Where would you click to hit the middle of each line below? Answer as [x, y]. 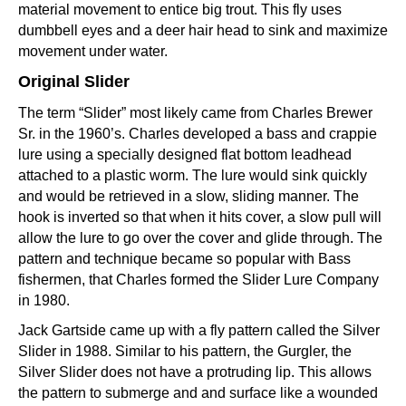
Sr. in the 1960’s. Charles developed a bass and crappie [198, 134]
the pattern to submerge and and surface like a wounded [198, 393]
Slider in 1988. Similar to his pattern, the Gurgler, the [185, 352]
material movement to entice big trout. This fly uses [180, 10]
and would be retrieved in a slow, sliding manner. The [188, 197]
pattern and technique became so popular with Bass [184, 259]
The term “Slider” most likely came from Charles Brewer [195, 113]
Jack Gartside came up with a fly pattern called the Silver [199, 331]
